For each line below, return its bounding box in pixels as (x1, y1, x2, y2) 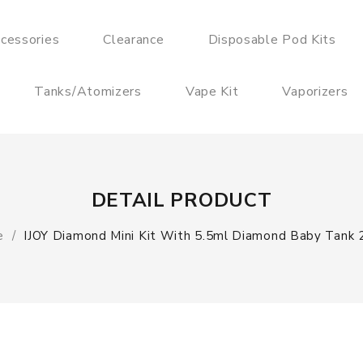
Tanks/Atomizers (34, 83, 142, 100)
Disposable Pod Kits (207, 31, 336, 49)
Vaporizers (282, 83, 348, 100)
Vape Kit (185, 83, 239, 100)
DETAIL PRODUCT (91, 187, 272, 213)
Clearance (103, 31, 164, 49)
